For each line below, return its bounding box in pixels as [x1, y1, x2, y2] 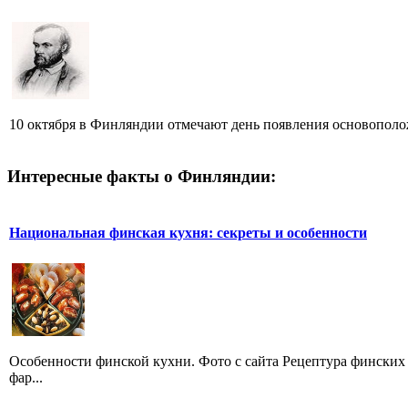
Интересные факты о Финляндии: [7, 166, 276, 186]
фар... [9, 370, 43, 386]
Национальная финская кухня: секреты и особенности [9, 224, 367, 240]
